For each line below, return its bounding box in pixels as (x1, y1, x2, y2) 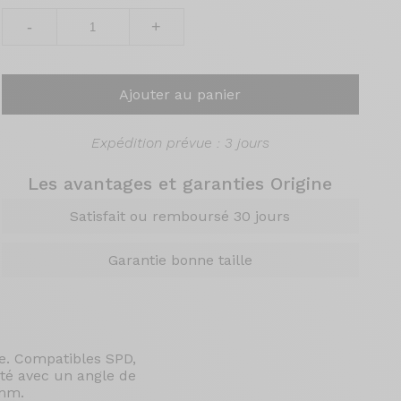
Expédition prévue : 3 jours (90, 134, 269, 151)
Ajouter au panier (119, 86, 242, 103)
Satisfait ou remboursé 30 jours (70, 208, 291, 225)
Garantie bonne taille (107, 252, 252, 269)
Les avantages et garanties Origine (28, 173, 333, 194)
